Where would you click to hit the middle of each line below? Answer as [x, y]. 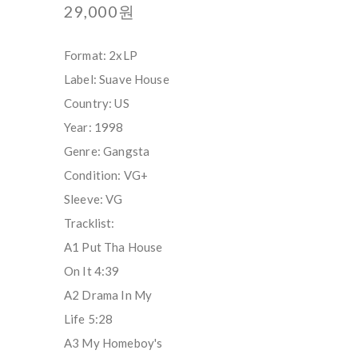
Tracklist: [89, 223]
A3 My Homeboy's [113, 342]
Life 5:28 [89, 318]
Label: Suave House [117, 79]
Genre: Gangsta [107, 151]
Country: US [97, 103]
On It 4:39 [92, 270]
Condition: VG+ [106, 175]
